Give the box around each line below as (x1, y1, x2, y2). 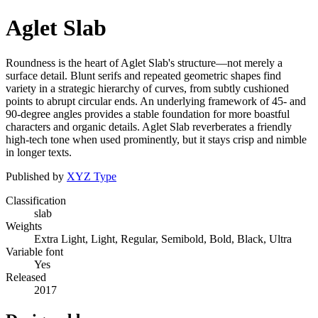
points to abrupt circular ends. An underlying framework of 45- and (6, 94, 306, 107)
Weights (6, 219, 42, 232)
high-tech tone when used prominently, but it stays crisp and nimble (6, 133, 307, 146)
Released (6, 270, 46, 283)
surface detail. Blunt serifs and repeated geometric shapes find (6, 69, 281, 82)
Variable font (6, 245, 63, 258)
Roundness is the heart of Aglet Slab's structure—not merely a (6, 56, 283, 69)
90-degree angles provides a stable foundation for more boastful (6, 107, 290, 120)
